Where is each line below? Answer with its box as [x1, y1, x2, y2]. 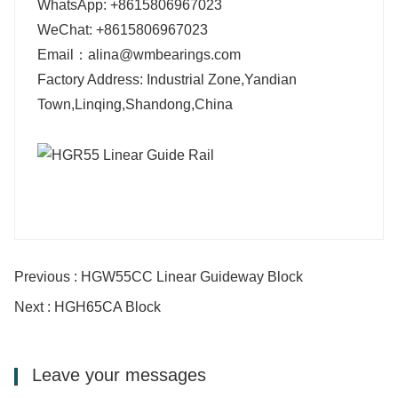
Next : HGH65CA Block [14, 298, 161, 314]
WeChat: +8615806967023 [37, 22, 208, 38]
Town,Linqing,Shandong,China [37, 97, 233, 113]
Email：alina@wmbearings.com [37, 47, 244, 63]
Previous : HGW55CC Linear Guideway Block [14, 268, 303, 284]
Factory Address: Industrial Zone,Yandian [37, 72, 297, 88]
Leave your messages [27, 364, 206, 385]
